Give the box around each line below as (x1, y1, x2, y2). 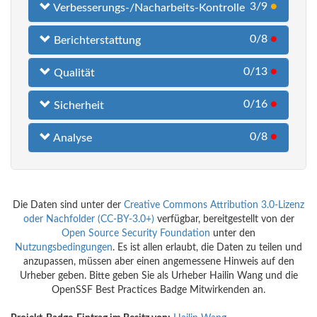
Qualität (51, 67, 95, 79)
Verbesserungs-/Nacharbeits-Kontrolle (51, 2, 245, 14)
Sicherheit (51, 100, 104, 112)
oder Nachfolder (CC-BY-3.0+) (23, 214, 154, 225)
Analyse (51, 132, 92, 144)
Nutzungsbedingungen (15, 243, 113, 253)
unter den (210, 229, 255, 239)
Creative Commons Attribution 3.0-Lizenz (124, 200, 304, 211)
